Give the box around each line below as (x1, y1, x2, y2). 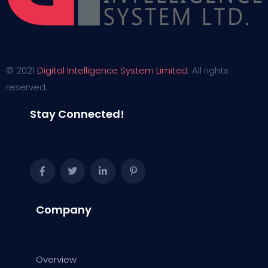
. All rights (188, 64, 229, 77)
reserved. (6, 81, 47, 93)
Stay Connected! (30, 106, 124, 121)
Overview (36, 252, 77, 266)
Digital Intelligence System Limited (37, 64, 188, 77)
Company (36, 202, 92, 217)
